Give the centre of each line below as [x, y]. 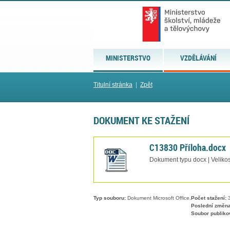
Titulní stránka [113, 85]
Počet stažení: [209, 198]
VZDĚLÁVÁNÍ [199, 58]
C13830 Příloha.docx [188, 147]
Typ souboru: [110, 198]
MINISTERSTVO [128, 58]
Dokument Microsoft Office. [158, 198]
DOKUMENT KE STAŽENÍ [141, 120]
